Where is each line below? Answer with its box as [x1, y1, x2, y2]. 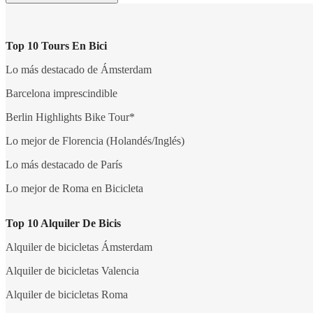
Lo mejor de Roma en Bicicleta [6, 182, 143, 194]
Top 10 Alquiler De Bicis [6, 217, 121, 229]
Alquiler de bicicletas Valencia [6, 264, 139, 277]
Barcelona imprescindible [6, 87, 117, 99]
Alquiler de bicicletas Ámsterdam [6, 240, 152, 253]
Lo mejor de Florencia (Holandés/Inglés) [6, 134, 184, 147]
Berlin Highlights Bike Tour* [6, 110, 135, 123]
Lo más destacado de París [6, 158, 122, 170]
